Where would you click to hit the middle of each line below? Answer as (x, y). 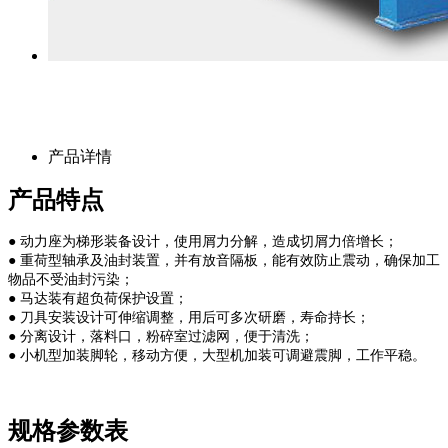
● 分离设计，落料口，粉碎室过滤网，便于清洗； (161, 336)
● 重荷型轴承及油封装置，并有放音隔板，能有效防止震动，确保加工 (224, 260)
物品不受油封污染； (71, 279)
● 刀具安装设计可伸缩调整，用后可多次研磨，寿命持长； (189, 317)
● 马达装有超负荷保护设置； (98, 298)
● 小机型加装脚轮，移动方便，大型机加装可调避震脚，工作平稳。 (217, 355)
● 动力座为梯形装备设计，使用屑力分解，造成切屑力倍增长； (203, 241)
